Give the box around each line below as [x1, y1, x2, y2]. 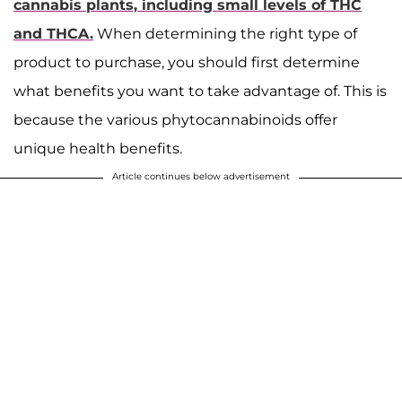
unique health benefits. [13, 140, 182, 157]
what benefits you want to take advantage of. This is [13, 83, 387, 100]
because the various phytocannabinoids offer [13, 111, 337, 128]
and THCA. [13, 25, 93, 42]
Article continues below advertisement [112, 170, 290, 182]
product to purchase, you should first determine [13, 54, 360, 71]
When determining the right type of [93, 25, 357, 42]
